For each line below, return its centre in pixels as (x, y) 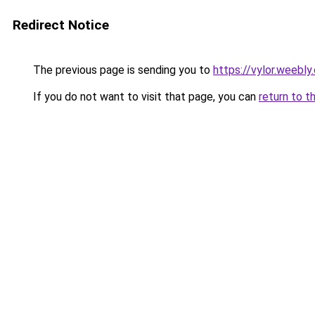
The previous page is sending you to (122, 70)
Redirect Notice (61, 25)
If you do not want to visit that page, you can (144, 97)
